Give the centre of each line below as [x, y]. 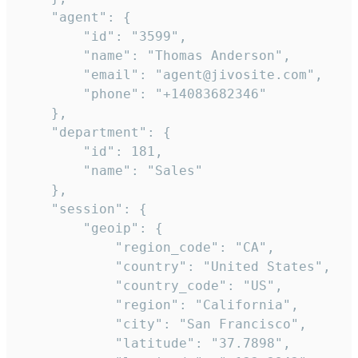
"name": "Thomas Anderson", [155, 55]
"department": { [95, 132]
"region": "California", [159, 304]
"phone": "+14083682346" [143, 93]
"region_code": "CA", [147, 247]
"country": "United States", [175, 266]
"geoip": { [91, 228]
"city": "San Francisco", [163, 324]
